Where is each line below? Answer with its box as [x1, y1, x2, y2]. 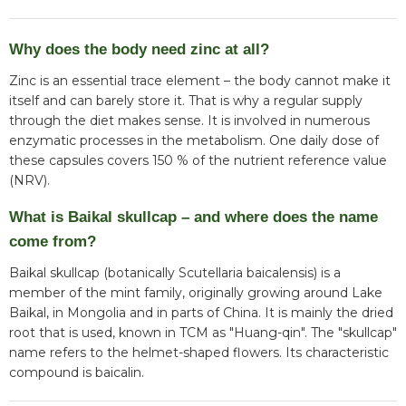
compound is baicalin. [9, 364, 144, 382]
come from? [9, 233, 96, 251]
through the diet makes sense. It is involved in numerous [9, 112, 370, 130]
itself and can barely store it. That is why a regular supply [9, 92, 362, 110]
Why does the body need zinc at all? [9, 41, 269, 59]
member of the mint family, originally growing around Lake [9, 285, 382, 302]
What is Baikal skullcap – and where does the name [9, 208, 378, 227]
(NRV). [9, 172, 50, 189]
